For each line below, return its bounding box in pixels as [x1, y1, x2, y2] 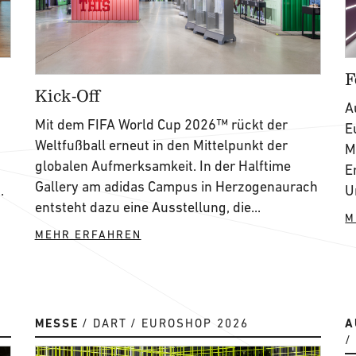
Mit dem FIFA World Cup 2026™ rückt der [34, 116, 288, 133]
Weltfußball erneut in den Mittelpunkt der [34, 137, 288, 153]
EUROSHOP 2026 [141, 316, 249, 330]
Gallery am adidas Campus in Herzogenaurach [34, 178, 318, 195]
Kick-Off [34, 85, 100, 105]
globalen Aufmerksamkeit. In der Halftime [34, 157, 291, 174]
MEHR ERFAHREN [34, 228, 141, 241]
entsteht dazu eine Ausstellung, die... [34, 199, 261, 215]
